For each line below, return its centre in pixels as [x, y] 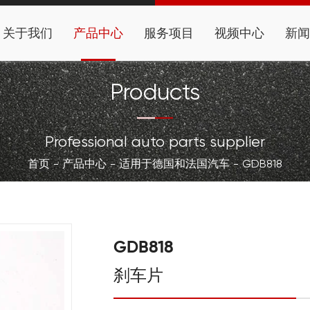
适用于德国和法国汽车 [174, 164]
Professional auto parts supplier [155, 141]
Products [155, 92]
